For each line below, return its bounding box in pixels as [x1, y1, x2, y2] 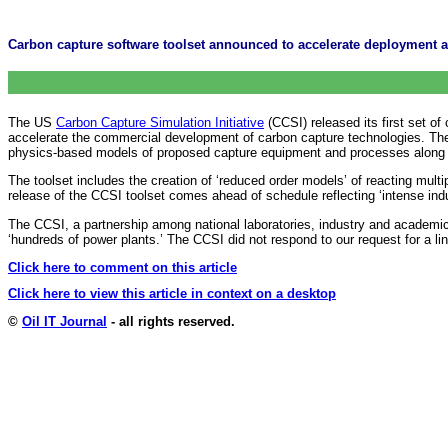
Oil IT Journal [22, 313, 107, 329]
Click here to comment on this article [8, 259, 237, 275]
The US [8, 114, 56, 130]
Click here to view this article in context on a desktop [8, 285, 336, 301]
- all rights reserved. [107, 313, 235, 329]
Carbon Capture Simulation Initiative [56, 114, 264, 130]
